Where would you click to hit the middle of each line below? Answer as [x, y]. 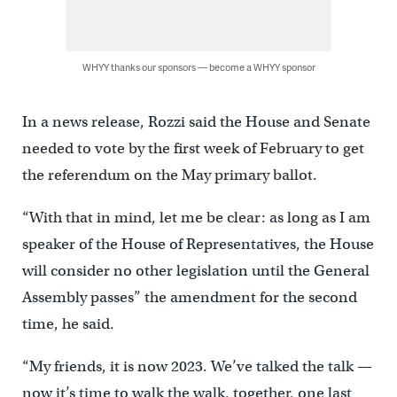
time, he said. [68, 323]
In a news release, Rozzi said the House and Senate [196, 121]
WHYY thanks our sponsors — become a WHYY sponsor [198, 66]
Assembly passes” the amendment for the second [189, 297]
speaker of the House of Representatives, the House [198, 244]
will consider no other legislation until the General [195, 270]
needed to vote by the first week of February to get [193, 148]
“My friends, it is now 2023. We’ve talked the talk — [197, 366]
